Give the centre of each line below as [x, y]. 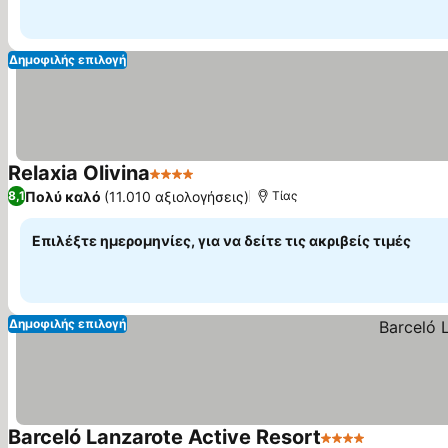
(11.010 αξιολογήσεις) [176, 196]
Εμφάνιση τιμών [258, 184]
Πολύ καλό [63, 196]
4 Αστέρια [187, 184]
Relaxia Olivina [79, 173]
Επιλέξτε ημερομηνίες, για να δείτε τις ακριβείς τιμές [221, 240]
